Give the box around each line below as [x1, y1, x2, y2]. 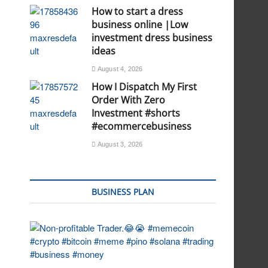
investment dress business [92, 31, 213, 44]
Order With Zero [92, 93, 166, 106]
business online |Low [92, 18, 188, 31]
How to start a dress [92, 5, 184, 18]
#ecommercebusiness [92, 120, 192, 133]
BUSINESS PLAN [92, 186, 154, 197]
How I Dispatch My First [92, 80, 197, 93]
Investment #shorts [92, 106, 181, 120]
